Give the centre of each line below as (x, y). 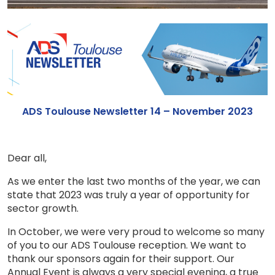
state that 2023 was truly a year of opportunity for (129, 195)
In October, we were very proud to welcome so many (136, 231)
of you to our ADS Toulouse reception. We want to (127, 245)
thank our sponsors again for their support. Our (121, 258)
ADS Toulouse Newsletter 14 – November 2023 (137, 111)
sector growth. (43, 208)
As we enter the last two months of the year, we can (134, 181)
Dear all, (27, 158)
